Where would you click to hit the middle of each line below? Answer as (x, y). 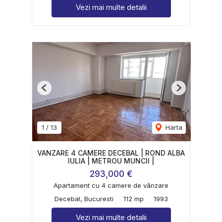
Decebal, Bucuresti (84, 199)
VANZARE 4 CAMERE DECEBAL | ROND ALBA (111, 153)
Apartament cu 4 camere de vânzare (111, 186)
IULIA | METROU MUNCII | (111, 161)
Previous (57, 91)
